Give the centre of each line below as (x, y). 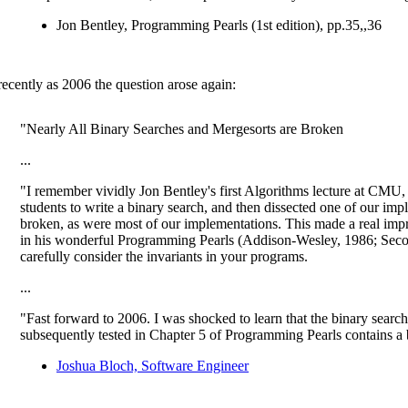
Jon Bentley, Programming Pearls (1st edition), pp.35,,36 (219, 25)
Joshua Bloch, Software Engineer (153, 365)
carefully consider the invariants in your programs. (164, 256)
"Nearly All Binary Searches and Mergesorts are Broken (182, 128)
